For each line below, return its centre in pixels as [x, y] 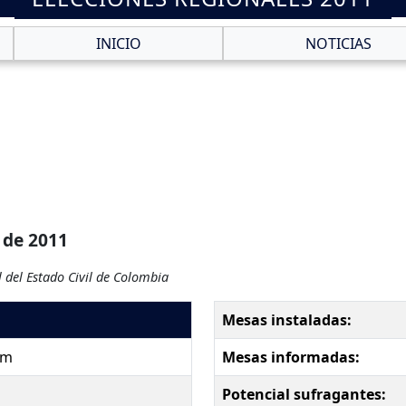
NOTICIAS [338, 44]
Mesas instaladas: [287, 320]
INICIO [118, 44]
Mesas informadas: [291, 358]
